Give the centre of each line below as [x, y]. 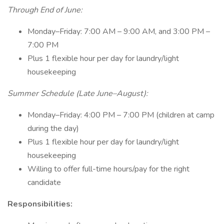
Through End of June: [45, 10]
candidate [44, 182]
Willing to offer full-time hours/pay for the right [108, 169]
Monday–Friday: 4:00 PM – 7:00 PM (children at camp [121, 115]
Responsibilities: [40, 204]
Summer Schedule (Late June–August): [78, 93]
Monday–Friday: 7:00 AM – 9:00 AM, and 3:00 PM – [119, 31]
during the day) [53, 128]
